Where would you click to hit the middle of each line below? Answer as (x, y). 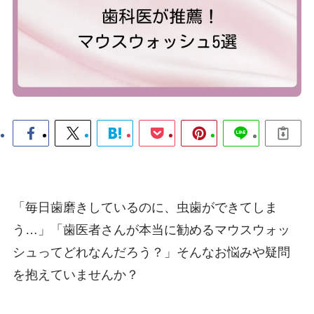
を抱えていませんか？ (75, 275)
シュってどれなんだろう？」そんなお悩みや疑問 (151, 253)
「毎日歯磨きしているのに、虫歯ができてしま (145, 208)
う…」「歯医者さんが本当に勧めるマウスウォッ (151, 230)
